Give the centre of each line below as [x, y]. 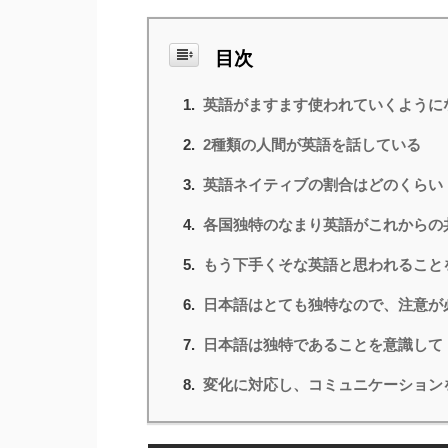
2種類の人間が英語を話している [312, 145]
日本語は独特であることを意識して [323, 345]
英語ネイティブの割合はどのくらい [323, 185]
